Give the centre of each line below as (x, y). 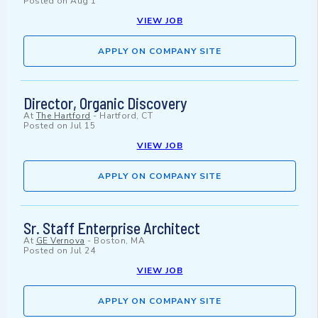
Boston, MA (119, 241)
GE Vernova (60, 241)
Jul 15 (83, 126)
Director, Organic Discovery (105, 103)
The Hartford (63, 116)
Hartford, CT (126, 116)
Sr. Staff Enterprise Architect (112, 228)
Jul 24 (83, 251)
